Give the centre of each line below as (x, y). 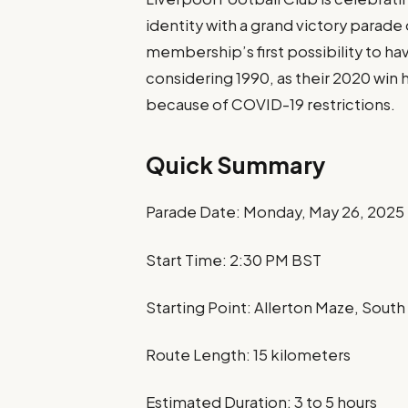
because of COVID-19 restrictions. (271, 104)
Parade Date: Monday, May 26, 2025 (275, 212)
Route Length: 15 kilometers (249, 354)
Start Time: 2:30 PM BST (234, 260)
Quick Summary (236, 164)
